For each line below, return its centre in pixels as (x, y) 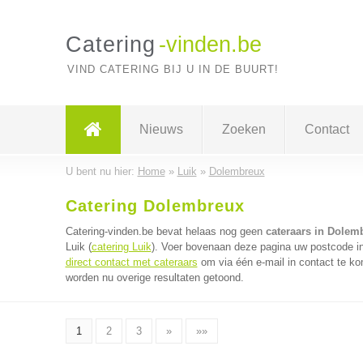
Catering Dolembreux (155, 206)
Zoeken (243, 129)
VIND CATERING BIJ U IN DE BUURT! (173, 69)
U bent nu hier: (101, 171)
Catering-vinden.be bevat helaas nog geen (165, 231)
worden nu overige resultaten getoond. (154, 278)
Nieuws (161, 129)
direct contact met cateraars (131, 262)
